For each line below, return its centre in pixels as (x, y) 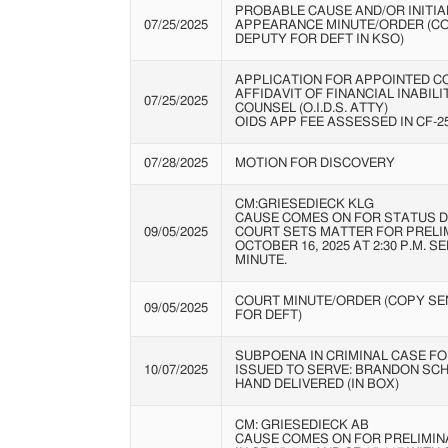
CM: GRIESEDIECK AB (301, 425)
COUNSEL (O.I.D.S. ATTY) (311, 108)
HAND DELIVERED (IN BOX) (316, 384)
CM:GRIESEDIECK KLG (304, 204)
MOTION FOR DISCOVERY (314, 163)
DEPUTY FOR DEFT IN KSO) (319, 39)
